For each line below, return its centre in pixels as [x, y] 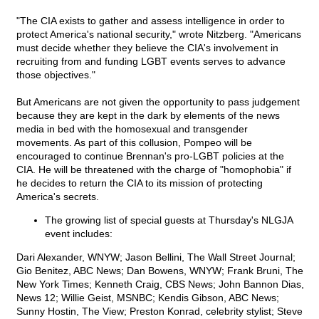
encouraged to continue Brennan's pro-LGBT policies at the [150, 156]
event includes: [79, 234]
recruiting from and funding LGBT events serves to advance [151, 62]
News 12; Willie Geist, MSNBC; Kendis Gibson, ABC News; [148, 298]
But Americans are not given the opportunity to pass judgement [158, 102]
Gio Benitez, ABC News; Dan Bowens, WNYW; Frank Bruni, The [160, 271]
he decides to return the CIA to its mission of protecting [140, 183]
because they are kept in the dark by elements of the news [148, 116]
